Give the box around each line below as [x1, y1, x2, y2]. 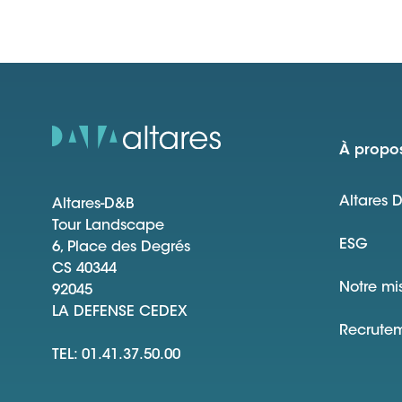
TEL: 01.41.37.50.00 [52, 348, 180, 363]
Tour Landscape [52, 219, 164, 234]
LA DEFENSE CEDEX [52, 305, 188, 320]
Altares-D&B [52, 197, 135, 213]
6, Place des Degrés [52, 240, 190, 256]
